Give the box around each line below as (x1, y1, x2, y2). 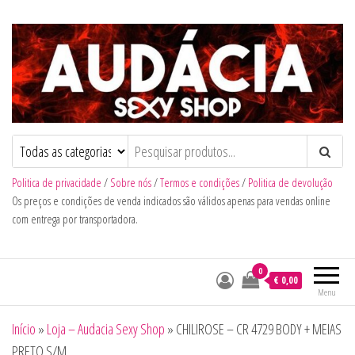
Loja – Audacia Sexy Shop (47, 319, 165, 339)
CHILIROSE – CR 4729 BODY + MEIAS (176, 319, 342, 339)
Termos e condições (160, 175, 239, 191)
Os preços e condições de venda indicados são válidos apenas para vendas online (12, 193, 330, 209)
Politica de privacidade (12, 175, 101, 191)
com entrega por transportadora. (12, 212, 138, 227)
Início (12, 319, 36, 339)
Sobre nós (110, 175, 151, 191)
